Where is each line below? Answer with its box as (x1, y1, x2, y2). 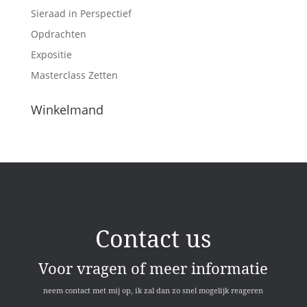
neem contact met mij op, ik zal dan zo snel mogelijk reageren (43, 284, 264, 295)
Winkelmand (30, 101, 103, 118)
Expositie (30, 47, 72, 61)
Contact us (95, 222, 212, 254)
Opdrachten (30, 27, 86, 40)
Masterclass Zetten (30, 68, 118, 82)
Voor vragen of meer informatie (38, 257, 269, 278)
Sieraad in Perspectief (30, 6, 132, 20)
